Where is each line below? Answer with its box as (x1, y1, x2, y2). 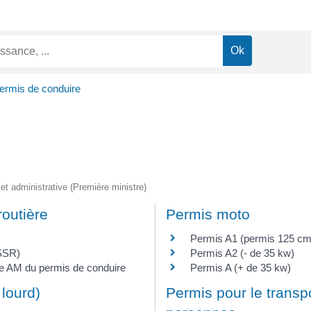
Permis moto (166, 206, 250, 223)
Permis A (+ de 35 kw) (190, 262, 291, 274)
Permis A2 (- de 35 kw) (190, 247, 294, 260)
